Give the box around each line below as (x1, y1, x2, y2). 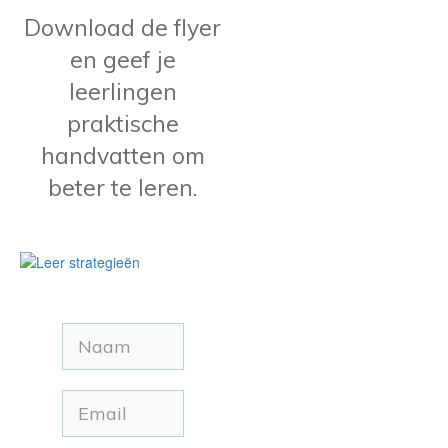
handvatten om (40, 140, 205, 170)
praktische (66, 108, 179, 138)
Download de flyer (24, 12, 222, 42)
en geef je (69, 44, 176, 74)
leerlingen (68, 76, 177, 106)
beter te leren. (48, 172, 198, 202)
